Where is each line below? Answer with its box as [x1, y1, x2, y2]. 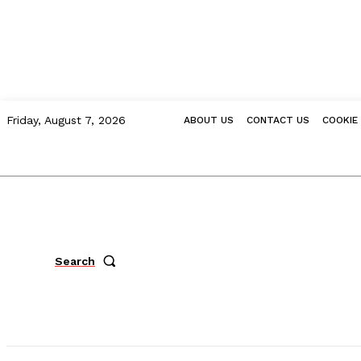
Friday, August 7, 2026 [6, 114, 126, 127]
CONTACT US [247, 114, 309, 126]
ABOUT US [184, 114, 234, 126]
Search [55, 254, 95, 268]
